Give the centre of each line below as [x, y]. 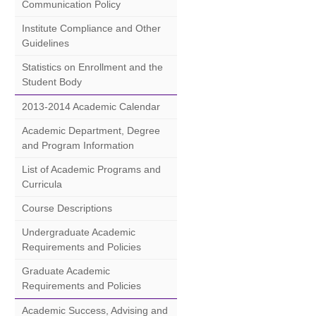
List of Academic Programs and [91, 169]
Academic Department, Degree [91, 130]
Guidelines [45, 43]
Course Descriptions [67, 208]
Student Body [52, 82]
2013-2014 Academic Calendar [91, 107]
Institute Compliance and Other [91, 28]
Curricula [42, 184]
